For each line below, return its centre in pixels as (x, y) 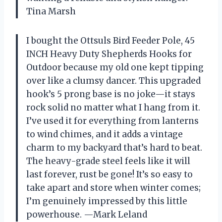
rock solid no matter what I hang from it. (113, 107)
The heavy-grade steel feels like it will (108, 161)
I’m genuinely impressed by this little (107, 201)
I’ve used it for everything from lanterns (112, 121)
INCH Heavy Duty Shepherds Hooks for (109, 54)
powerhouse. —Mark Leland (87, 214)
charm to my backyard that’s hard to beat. (114, 147)
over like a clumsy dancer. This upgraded (113, 81)
